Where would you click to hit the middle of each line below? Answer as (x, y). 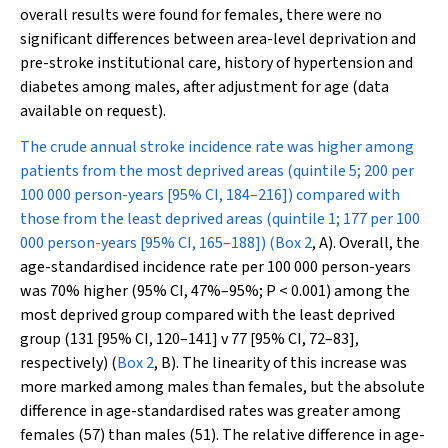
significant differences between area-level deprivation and (218, 39)
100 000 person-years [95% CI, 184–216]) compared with (210, 195)
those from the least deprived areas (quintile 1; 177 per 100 (220, 219)
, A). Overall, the (366, 243)
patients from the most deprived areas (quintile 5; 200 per (217, 171)
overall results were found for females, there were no (201, 15)
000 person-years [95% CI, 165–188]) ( (147, 243)
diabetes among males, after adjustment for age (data (204, 87)
